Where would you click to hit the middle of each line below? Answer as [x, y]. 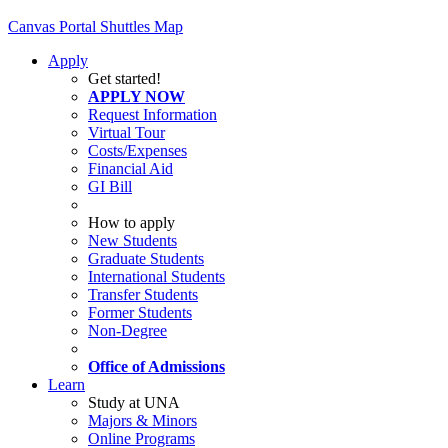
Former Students [140, 312]
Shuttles [127, 26]
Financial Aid [130, 168]
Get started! [124, 78]
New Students [132, 240]
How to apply [131, 222]
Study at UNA [134, 402]
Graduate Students [146, 258]
